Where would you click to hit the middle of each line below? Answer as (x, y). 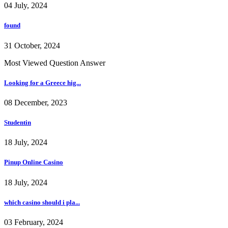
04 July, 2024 (26, 6)
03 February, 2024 (34, 222)
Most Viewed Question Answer (55, 63)
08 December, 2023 (36, 102)
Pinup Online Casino (34, 162)
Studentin (18, 123)
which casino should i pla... (42, 202)
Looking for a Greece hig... (42, 82)
